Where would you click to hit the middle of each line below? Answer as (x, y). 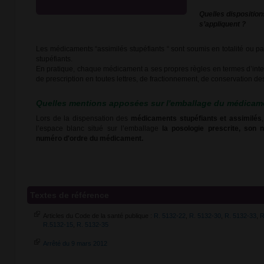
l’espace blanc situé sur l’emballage (99, 128)
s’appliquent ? (222, 24)
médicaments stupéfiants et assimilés (196, 118)
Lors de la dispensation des (83, 118)
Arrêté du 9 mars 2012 (75, 243)
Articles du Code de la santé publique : (98, 216)
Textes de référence (70, 195)
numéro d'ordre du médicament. (90, 138)
